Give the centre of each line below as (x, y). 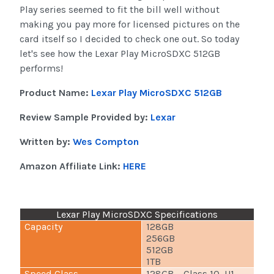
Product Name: (55, 93)
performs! (41, 68)
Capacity (44, 227)
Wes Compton (106, 142)
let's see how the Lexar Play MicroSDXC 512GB (120, 54)
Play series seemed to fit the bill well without (120, 10)
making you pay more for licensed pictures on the (130, 24)
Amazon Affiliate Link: (71, 166)
